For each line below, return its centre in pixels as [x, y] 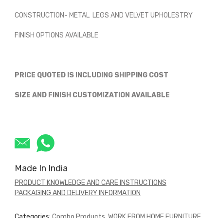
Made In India [41, 168]
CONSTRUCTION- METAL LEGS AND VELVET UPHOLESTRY [104, 15]
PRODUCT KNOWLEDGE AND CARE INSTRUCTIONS [91, 182]
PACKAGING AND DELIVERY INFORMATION [78, 193]
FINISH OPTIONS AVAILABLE [56, 35]
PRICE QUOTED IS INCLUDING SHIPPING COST [92, 75]
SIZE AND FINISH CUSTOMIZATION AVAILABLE [92, 95]
